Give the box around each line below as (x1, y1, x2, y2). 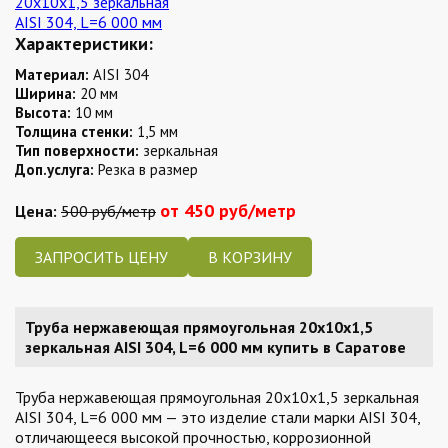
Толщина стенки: (15, 122, 133, 141)
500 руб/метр (61, 201, 156, 221)
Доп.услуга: (15, 160, 94, 179)
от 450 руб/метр (160, 199, 296, 222)
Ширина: (15, 84, 76, 103)
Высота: (15, 103, 71, 122)
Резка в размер (94, 160, 198, 179)
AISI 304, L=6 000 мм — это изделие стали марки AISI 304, (15, 407, 420, 427)
